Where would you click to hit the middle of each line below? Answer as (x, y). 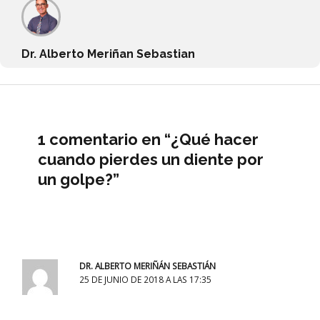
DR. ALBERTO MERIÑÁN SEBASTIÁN (147, 266)
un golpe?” (79, 179)
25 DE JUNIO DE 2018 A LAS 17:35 (145, 280)
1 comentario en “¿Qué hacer (149, 139)
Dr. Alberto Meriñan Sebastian (108, 54)
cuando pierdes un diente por (151, 159)
